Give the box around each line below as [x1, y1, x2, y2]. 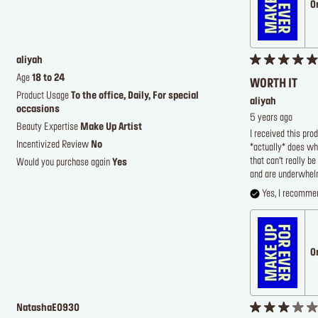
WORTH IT [249, 78, 297, 90]
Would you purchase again [16, 158, 112, 168]
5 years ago [249, 114, 292, 124]
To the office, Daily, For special [71, 92, 199, 102]
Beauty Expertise [16, 123, 80, 133]
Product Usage [16, 92, 71, 102]
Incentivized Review [16, 141, 91, 150]
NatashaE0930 [16, 304, 79, 314]
